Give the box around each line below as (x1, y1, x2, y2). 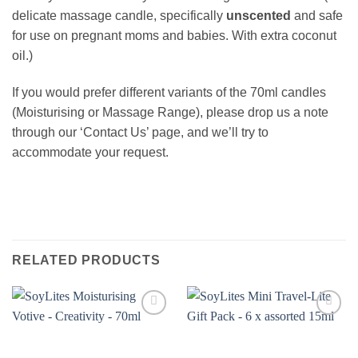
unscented (226, 9, 291, 23)
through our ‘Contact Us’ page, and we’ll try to (12, 125, 268, 139)
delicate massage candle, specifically (12, 9, 226, 23)
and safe (291, 9, 343, 23)
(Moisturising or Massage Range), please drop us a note (12, 105, 328, 119)
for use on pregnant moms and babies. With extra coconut (12, 29, 336, 43)
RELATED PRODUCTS (12, 253, 161, 267)
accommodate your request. (12, 145, 169, 159)
